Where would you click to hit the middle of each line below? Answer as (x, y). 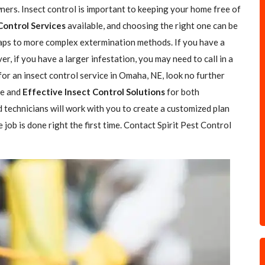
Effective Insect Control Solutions (94, 92)
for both (182, 92)
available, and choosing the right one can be (152, 25)
